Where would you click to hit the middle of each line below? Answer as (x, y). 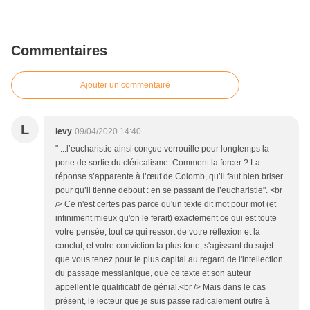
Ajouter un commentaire (125, 85)
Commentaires (59, 51)
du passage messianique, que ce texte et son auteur (153, 274)
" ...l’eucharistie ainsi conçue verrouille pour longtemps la (162, 149)
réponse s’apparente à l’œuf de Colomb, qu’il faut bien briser (169, 177)
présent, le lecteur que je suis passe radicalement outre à (163, 301)
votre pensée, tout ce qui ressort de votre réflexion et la (158, 232)
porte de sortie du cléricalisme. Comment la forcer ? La (158, 163)
